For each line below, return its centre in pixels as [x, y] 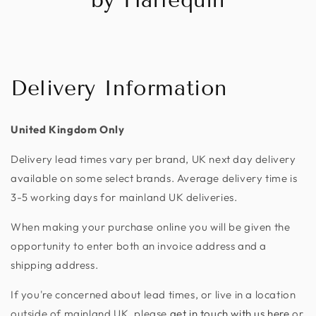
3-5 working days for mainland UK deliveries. [124, 197]
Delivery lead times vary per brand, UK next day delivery [153, 159]
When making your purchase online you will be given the [151, 226]
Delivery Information [119, 88]
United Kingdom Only [68, 129]
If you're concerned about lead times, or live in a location [153, 294]
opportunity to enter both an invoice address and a [139, 245]
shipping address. [55, 265]
